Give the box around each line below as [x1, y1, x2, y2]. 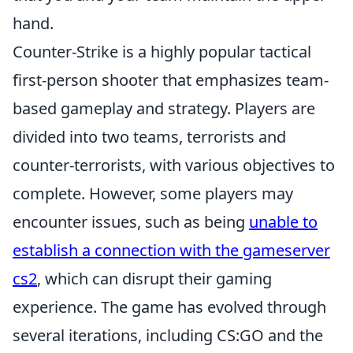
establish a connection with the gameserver [13, 240, 330, 261]
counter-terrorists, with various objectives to [13, 154, 335, 176]
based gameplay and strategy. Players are [13, 98, 315, 119]
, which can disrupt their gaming [37, 268, 272, 289]
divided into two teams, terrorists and [13, 126, 286, 147]
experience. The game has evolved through [13, 296, 326, 318]
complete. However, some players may [13, 183, 293, 204]
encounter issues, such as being [13, 211, 249, 232]
